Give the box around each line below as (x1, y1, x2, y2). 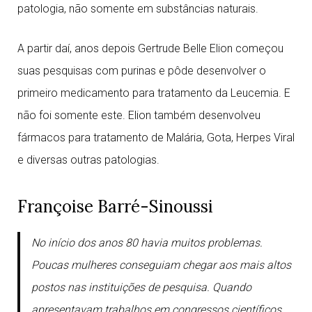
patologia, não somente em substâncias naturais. (17, 2, 258, 15)
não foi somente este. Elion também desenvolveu (17, 109, 260, 122)
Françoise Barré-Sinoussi (17, 196, 213, 217)
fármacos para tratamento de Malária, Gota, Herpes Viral (17, 131, 295, 144)
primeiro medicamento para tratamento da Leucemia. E (17, 86, 290, 100)
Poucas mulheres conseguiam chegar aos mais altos (31, 258, 291, 272)
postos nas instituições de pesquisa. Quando (31, 281, 251, 294)
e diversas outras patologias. (17, 153, 159, 166)
